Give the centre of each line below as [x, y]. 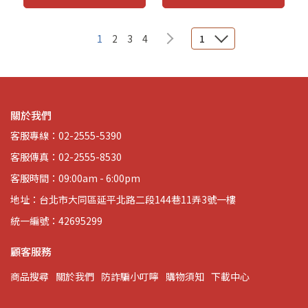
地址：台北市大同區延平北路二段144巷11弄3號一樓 [123, 199]
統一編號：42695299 [56, 221]
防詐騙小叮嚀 [130, 276]
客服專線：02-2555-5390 [66, 135]
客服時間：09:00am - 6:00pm [75, 178]
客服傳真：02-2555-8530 [66, 157]
